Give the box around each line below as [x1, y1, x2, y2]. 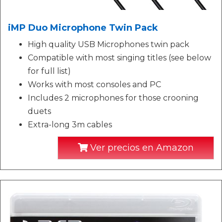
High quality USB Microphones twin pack [28, 39, 189, 49]
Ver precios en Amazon [88, 142, 194, 153]
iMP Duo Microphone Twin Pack [8, 22, 158, 33]
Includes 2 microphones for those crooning [28, 93, 199, 103]
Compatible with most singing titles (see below [28, 53, 211, 62]
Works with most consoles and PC [28, 79, 161, 89]
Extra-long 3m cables [28, 119, 112, 129]
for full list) [28, 66, 71, 76]
